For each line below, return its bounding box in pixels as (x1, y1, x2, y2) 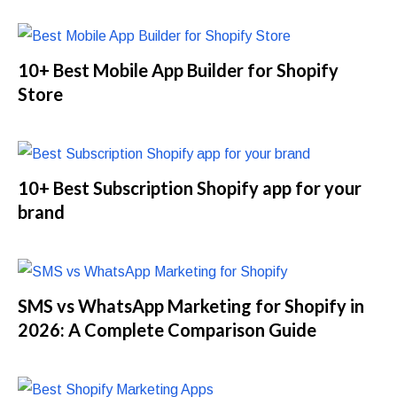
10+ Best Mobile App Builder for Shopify (18, 58, 339, 81)
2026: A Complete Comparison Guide (18, 318, 317, 340)
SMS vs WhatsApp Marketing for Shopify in (18, 294, 365, 316)
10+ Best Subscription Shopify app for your (18, 176, 362, 198)
